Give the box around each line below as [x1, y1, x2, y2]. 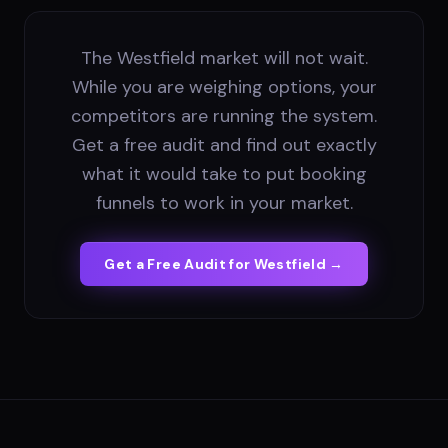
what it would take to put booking [81, 161, 367, 186]
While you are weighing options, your [71, 74, 377, 99]
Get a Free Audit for [104, 254, 254, 273]
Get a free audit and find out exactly [71, 132, 377, 157]
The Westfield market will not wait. [80, 45, 368, 70]
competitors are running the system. [71, 103, 377, 128]
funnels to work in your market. [95, 190, 353, 215]
